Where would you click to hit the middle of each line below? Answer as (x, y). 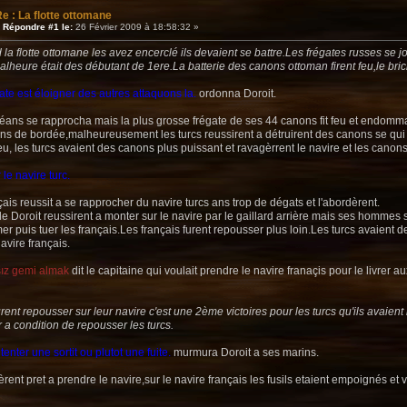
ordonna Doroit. (236, 94)
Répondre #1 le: (38, 27)
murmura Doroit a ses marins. (245, 353)
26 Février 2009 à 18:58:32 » (136, 27)
